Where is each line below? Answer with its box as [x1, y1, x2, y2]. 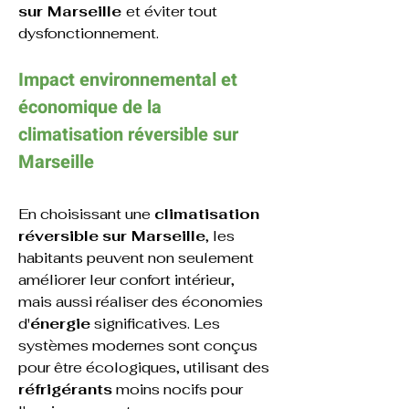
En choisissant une [18, 204, 154, 224]
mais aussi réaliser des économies [18, 292, 267, 311]
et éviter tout [126, 2, 221, 21]
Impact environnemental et [18, 67, 242, 93]
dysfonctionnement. [18, 24, 159, 43]
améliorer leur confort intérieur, [18, 270, 238, 289]
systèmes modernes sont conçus [18, 336, 261, 355]
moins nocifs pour [112, 380, 246, 399]
